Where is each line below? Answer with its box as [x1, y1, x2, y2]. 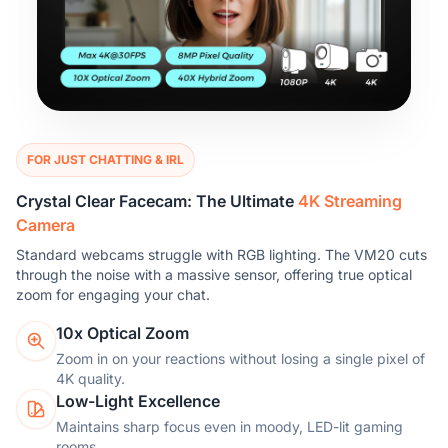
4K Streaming [298, 191, 402, 212]
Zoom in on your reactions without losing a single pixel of [56, 350, 425, 368]
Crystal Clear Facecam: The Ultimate [16, 191, 298, 212]
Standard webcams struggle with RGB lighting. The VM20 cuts [16, 246, 427, 264]
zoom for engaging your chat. [16, 286, 210, 304]
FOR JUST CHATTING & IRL [27, 152, 184, 168]
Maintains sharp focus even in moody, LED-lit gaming [56, 418, 403, 436]
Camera [16, 215, 75, 236]
